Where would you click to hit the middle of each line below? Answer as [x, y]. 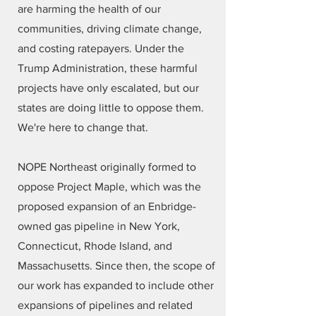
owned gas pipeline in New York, [99, 226]
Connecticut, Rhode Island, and [95, 246]
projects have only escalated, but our [108, 88]
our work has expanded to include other [116, 285]
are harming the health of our [89, 9]
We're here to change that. [83, 127]
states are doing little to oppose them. [111, 108]
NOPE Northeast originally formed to [107, 167]
